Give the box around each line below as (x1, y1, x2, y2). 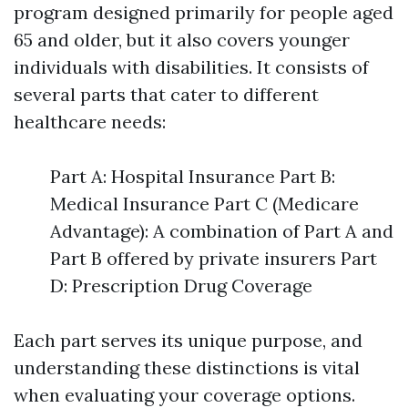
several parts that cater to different (14, 83, 319, 106)
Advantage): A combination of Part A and (50, 219, 393, 242)
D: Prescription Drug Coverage (50, 274, 312, 297)
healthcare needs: (14, 110, 166, 133)
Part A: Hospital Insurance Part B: (50, 165, 335, 188)
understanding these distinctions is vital (14, 356, 360, 379)
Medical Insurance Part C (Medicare (50, 192, 359, 215)
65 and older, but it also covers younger (14, 28, 350, 51)
